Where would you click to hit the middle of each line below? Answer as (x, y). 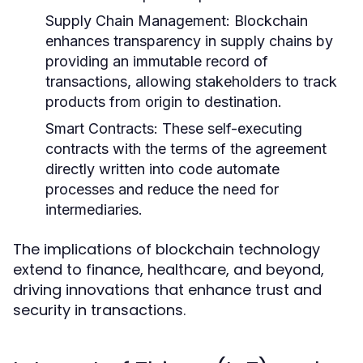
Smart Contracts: (102, 128)
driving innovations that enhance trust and (167, 290)
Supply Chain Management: (138, 21)
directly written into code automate (162, 169)
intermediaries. (94, 209)
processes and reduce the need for (162, 189)
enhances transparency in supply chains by (189, 41)
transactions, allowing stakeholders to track (191, 81)
